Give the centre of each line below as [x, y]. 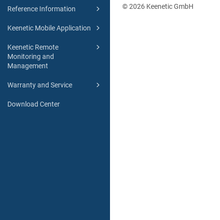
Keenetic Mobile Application [49, 28]
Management [28, 66]
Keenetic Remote [33, 47]
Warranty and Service [40, 85]
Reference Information [41, 9]
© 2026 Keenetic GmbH [158, 6]
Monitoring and [31, 57]
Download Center [34, 104]
